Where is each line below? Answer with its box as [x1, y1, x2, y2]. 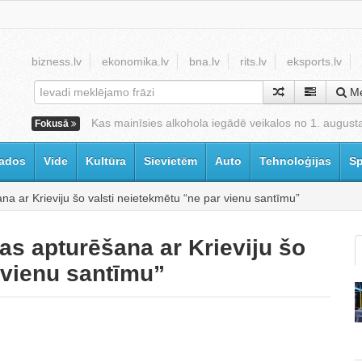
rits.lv [240, 55, 267, 68]
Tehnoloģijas [259, 154, 331, 167]
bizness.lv [32, 55, 82, 68]
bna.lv [189, 55, 220, 68]
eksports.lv [287, 55, 342, 68]
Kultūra [86, 154, 126, 167]
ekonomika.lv [102, 55, 169, 68]
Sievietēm [144, 154, 197, 167]
